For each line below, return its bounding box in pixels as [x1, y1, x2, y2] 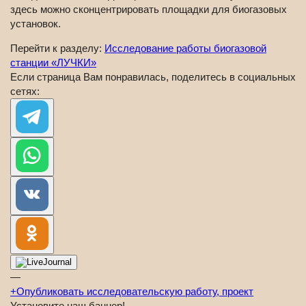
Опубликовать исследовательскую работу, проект [16, 285, 253, 297]
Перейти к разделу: [10, 42, 105, 54]
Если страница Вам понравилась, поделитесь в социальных [10, 70, 296, 83]
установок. [10, 17, 61, 29]
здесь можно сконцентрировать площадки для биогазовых [10, 3, 287, 15]
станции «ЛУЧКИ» [10, 56, 96, 68]
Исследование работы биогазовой [105, 42, 266, 54]
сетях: [10, 85, 40, 97]
